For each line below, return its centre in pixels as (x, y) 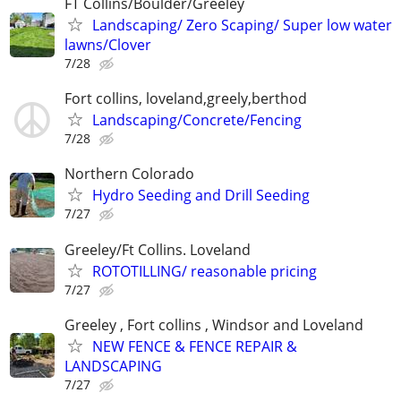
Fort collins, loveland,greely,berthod (186, 99)
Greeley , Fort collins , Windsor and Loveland (214, 324)
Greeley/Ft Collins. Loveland (158, 249)
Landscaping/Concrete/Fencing (197, 120)
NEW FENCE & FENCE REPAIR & (195, 346)
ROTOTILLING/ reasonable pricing (205, 271)
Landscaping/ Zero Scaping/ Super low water (242, 26)
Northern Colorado (129, 174)
